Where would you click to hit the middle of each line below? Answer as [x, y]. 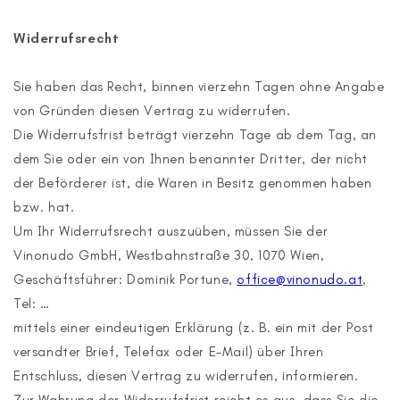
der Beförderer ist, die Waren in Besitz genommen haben [193, 183]
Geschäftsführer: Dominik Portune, [125, 279]
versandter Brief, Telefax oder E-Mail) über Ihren [169, 352]
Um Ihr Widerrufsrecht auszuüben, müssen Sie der [171, 231]
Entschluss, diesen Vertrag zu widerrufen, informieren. [186, 376]
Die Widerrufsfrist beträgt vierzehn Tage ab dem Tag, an [196, 135]
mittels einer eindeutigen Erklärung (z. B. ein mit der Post [194, 328]
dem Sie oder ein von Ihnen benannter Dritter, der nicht [191, 159]
